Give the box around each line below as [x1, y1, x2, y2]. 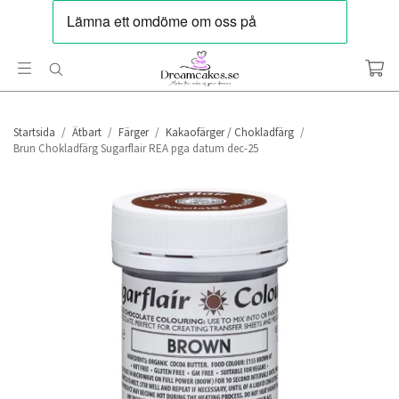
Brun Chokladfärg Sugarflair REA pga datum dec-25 [13, 141, 258, 156]
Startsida [13, 125, 55, 140]
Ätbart [72, 125, 102, 140]
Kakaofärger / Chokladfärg [166, 125, 294, 140]
